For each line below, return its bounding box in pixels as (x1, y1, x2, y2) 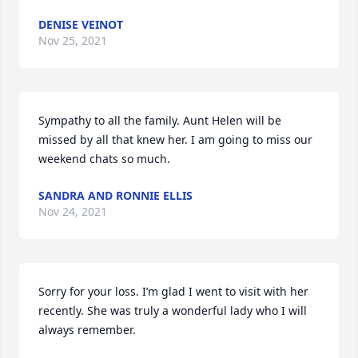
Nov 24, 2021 (38, 204, 107, 219)
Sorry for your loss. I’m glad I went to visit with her (38, 284, 308, 299)
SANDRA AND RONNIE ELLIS (38, 188, 193, 203)
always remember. (38, 322, 136, 337)
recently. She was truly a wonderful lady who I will (38, 303, 307, 318)
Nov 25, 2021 (38, 33, 107, 48)
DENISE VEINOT (38, 17, 123, 32)
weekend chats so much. (38, 151, 170, 166)
